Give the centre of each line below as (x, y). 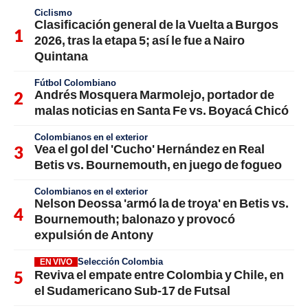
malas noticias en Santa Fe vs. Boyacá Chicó (162, 110)
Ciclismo (53, 13)
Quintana (61, 56)
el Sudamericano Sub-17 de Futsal (132, 290)
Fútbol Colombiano (75, 83)
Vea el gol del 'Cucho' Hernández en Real (150, 149)
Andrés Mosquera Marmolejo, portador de (154, 95)
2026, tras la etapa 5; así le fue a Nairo (140, 40)
